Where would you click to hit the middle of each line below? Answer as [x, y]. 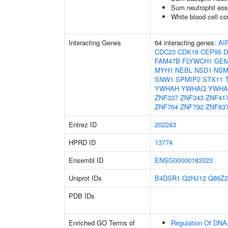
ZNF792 [192, 107]
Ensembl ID [86, 160]
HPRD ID [82, 142]
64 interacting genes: [187, 42]
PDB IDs [82, 196]
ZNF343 [192, 97]
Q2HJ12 [194, 178]
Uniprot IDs [85, 178]
